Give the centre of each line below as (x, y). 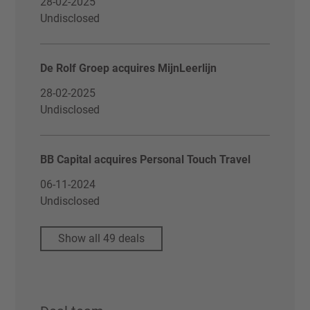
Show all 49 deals (102, 238)
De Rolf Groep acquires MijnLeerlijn (129, 68)
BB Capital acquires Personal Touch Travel (146, 159)
